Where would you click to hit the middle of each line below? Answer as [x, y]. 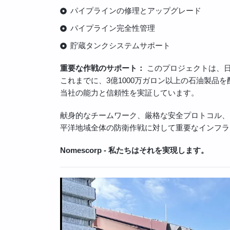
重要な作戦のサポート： [102, 68]
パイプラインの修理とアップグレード [136, 11]
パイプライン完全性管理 [113, 28]
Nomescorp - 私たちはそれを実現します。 [134, 150]
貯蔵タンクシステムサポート [120, 46]
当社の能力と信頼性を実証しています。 [129, 93]
